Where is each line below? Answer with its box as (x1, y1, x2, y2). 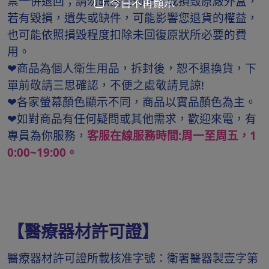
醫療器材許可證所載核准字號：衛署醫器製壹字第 (7, 250, 258, 265)
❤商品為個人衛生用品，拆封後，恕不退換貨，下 (7, 61, 256, 76)
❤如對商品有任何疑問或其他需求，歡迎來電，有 (7, 111, 256, 126)
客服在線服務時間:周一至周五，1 (87, 128, 256, 143)
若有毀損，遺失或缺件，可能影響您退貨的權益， (7, 10, 258, 25)
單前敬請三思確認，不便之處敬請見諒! (7, 77, 207, 92)
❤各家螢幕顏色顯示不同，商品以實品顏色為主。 (7, 94, 259, 109)
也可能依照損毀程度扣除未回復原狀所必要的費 (7, 27, 247, 42)
